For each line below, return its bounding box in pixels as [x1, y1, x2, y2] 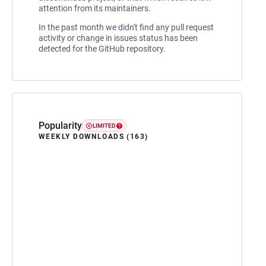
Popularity [39, 119, 82, 131]
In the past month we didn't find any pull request [39, 22, 214, 32]
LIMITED [93, 122, 116, 129]
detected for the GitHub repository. [39, 43, 166, 53]
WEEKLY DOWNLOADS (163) [39, 132, 148, 141]
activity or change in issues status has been [39, 33, 198, 43]
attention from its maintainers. [39, 3, 151, 13]
